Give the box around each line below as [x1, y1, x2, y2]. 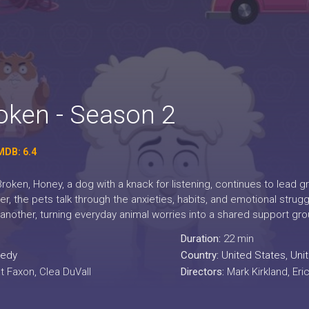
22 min [223, 232, 254, 245]
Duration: [180, 232, 223, 245]
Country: [180, 249, 221, 261]
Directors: [180, 266, 227, 278]
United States [221, 249, 286, 261]
